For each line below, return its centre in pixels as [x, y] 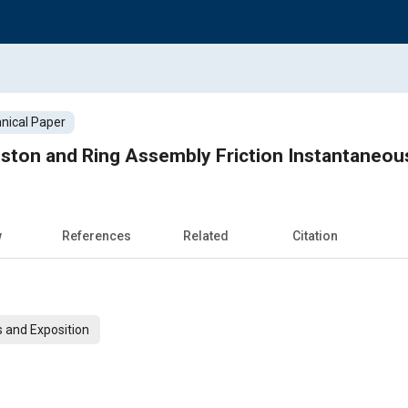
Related [206, 235]
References [97, 235]
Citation [315, 235]
